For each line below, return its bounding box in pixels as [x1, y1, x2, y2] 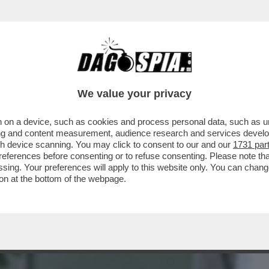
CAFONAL [70, 69, 113, 83]
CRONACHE [129, 69, 179, 83]
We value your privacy [77, 88, 192, 100]
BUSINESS [8, 69, 55, 83]
